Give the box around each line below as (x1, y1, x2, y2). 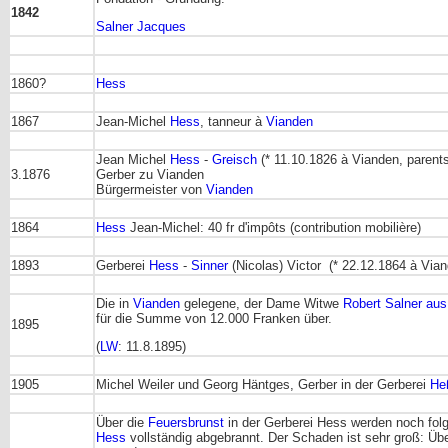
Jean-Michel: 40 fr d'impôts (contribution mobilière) (126, 219, 421, 235)
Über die (96, 414, 148, 430)
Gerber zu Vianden (96, 166, 204, 182)
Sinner (191, 257, 228, 273)
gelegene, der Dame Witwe (180, 295, 343, 311)
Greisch (212, 151, 257, 167)
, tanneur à (200, 113, 262, 129)
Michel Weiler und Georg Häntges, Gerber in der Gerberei (96, 376, 430, 392)
